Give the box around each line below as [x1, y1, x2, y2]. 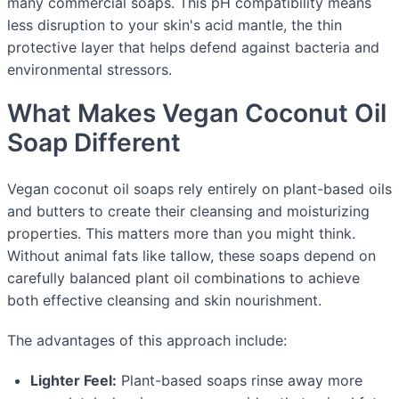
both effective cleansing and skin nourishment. [7, 290, 322, 309]
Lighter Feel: [30, 370, 117, 389]
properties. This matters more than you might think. [7, 224, 355, 242]
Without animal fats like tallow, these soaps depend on [7, 246, 376, 265]
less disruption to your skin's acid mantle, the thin [7, 15, 342, 34]
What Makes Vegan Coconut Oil [7, 97, 387, 128]
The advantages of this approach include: [7, 330, 287, 349]
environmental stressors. [7, 60, 172, 78]
